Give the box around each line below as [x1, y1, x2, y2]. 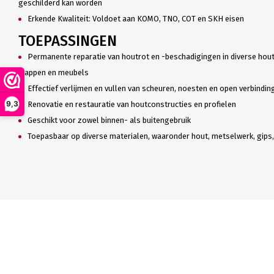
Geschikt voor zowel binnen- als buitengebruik [27, 116, 191, 125]
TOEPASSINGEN [18, 32, 117, 50]
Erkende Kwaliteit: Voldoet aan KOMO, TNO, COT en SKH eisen [27, 14, 244, 23]
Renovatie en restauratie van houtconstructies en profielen [27, 100, 236, 109]
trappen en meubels [18, 68, 89, 77]
